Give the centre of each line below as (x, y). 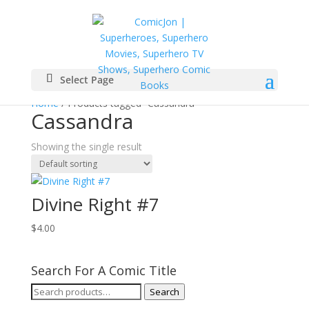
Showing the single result (86, 147)
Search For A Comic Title (103, 271)
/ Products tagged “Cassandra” (128, 103)
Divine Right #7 (95, 204)
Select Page (87, 80)
